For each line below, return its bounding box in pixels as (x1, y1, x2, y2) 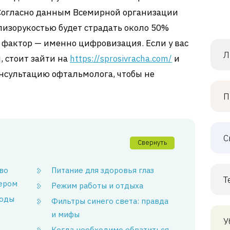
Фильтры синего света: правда (51, 196, 169, 206)
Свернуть (138, 138, 167, 147)
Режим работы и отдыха (51, 181, 144, 190)
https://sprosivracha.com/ (70, 53, 172, 64)
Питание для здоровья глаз (51, 165, 155, 175)
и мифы (51, 209, 80, 219)
